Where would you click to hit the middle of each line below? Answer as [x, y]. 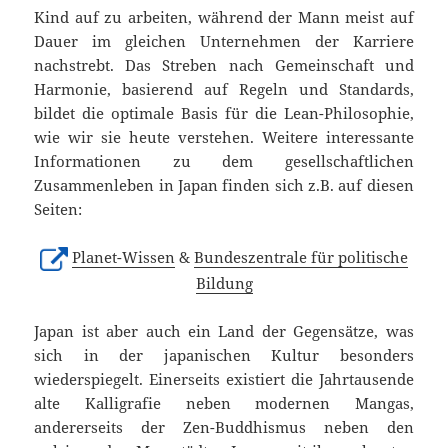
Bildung [224, 283]
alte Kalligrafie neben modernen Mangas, [224, 403]
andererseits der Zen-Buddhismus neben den [224, 427]
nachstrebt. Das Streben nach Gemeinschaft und [224, 65]
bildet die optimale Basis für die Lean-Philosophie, [224, 113]
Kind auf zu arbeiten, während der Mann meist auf [224, 17]
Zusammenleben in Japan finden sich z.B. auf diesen [224, 185]
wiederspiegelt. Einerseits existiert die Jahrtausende [224, 379]
